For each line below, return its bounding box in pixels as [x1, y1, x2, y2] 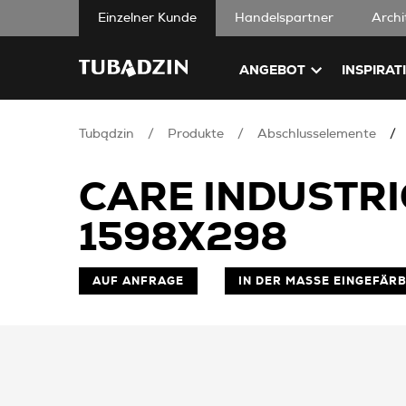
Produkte [168, 128, 224, 140]
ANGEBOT [239, 63, 305, 77]
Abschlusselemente [257, 128, 376, 140]
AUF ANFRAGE [92, 275, 184, 286]
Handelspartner [235, 12, 333, 24]
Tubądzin [79, 128, 134, 140]
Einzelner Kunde [98, 12, 197, 24]
